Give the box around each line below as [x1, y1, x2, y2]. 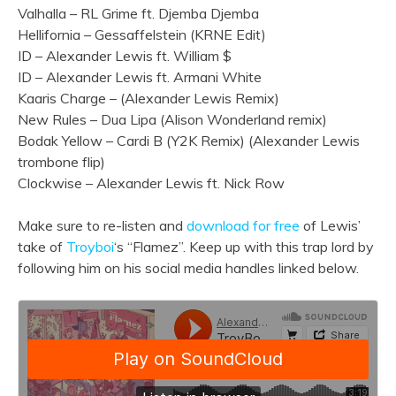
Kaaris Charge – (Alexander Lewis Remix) [18, 89, 279, 108]
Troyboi [66, 238, 114, 256]
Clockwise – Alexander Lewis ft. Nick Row [18, 174, 285, 193]
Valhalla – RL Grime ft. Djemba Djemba [18, 4, 259, 23]
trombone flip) [18, 153, 105, 171]
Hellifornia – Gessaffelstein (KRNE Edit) [18, 26, 266, 44]
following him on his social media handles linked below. [18, 259, 359, 278]
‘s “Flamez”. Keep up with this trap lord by [114, 238, 374, 256]
